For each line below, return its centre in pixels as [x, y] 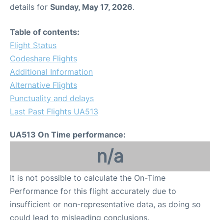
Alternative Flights [43, 85]
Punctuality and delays [52, 98]
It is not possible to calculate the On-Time [88, 178]
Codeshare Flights [43, 59]
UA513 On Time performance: [68, 135]
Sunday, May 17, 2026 [91, 7]
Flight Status [33, 45]
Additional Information [51, 72]
